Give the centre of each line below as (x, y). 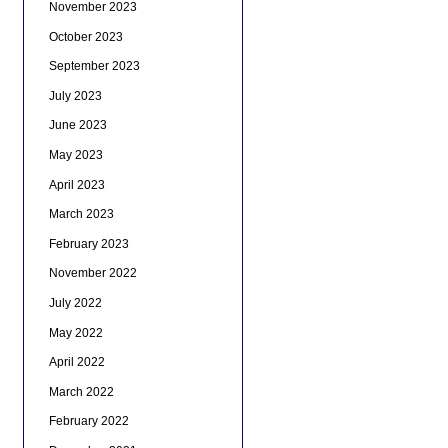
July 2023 (75, 95)
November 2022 (92, 273)
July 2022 (75, 302)
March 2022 (81, 391)
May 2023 (75, 154)
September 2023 (94, 66)
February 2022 (88, 421)
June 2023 (77, 125)
